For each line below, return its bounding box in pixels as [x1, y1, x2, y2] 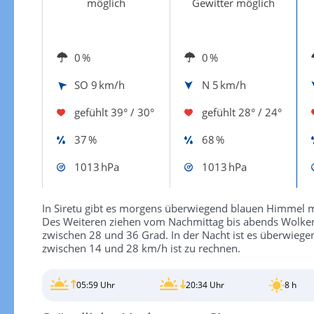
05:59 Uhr [76, 279, 115, 292]
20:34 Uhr [185, 279, 224, 292]
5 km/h [212, 77, 246, 92]
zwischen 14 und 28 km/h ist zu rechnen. [41, 240, 240, 255]
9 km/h [90, 77, 125, 92]
